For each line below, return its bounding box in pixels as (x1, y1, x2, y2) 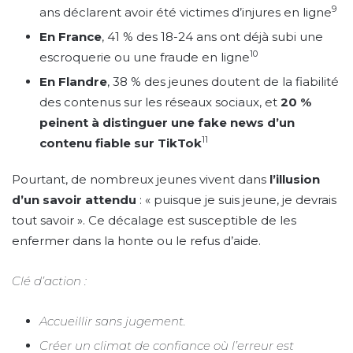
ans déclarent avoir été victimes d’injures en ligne (39, 5, 332, 20)
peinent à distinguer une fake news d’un (39, 115, 295, 130)
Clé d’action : (12, 273, 90, 288)
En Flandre (39, 74, 107, 89)
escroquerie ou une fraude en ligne (39, 50, 250, 65)
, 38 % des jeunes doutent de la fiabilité (107, 74, 339, 89)
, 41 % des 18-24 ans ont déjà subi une (102, 29, 323, 44)
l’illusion (269, 172, 320, 187)
